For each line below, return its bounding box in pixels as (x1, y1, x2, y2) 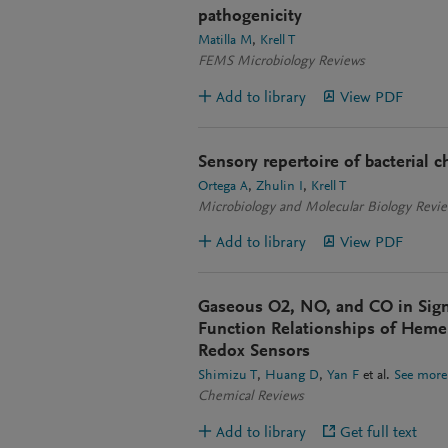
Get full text (340, 425, 417, 442)
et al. (359, 369, 390, 384)
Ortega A (198, 180, 248, 195)
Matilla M (198, 34, 252, 49)
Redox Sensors (198, 343, 310, 362)
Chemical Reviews (198, 390, 304, 405)
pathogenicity (198, 8, 302, 27)
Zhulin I (256, 180, 303, 195)
